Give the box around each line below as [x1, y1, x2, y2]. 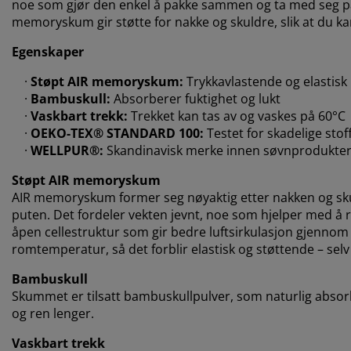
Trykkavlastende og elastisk [183, 73, 347, 91]
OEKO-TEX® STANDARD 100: [31, 125, 204, 143]
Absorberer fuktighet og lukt [110, 90, 280, 108]
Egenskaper [12, 43, 84, 61]
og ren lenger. [12, 305, 94, 323]
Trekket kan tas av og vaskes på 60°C [128, 107, 346, 125]
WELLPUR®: [31, 142, 103, 160]
